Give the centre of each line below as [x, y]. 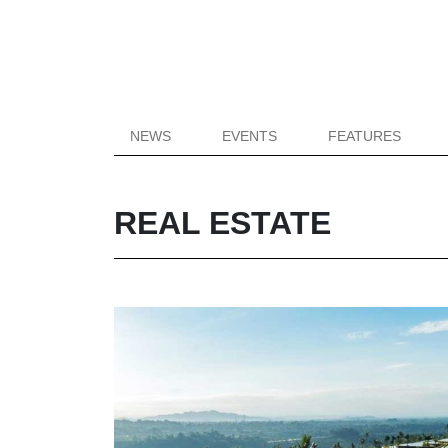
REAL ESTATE [222, 223]
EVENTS [250, 136]
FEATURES [365, 136]
